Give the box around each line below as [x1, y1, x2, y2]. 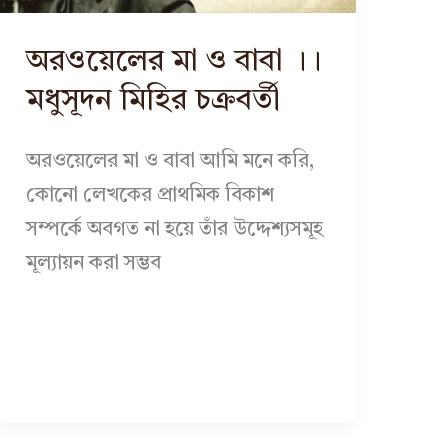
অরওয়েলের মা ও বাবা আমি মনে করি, [25, 151, 314, 172]
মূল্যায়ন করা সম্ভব [25, 253, 161, 274]
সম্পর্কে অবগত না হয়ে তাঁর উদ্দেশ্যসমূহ [25, 219, 323, 240]
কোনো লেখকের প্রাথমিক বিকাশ [25, 185, 274, 206]
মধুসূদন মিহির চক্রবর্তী [25, 85, 280, 116]
